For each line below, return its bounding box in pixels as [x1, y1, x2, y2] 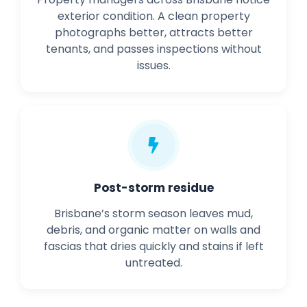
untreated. [125, 255, 182, 271]
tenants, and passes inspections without [45, 41, 262, 58]
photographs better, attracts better [54, 25, 253, 41]
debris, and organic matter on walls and [47, 222, 260, 238]
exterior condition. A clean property [57, 8, 250, 25]
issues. [136, 58, 171, 74]
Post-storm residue [93, 180, 214, 197]
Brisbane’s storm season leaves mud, [54, 206, 253, 222]
